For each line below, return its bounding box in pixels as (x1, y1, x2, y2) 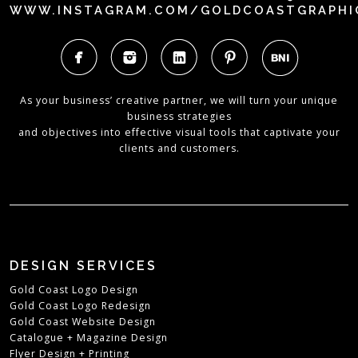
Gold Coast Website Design (10, 315, 157, 329)
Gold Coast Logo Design (10, 283, 139, 297)
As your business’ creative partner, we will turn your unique (20, 93, 338, 108)
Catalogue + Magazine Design (10, 331, 169, 345)
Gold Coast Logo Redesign (10, 299, 152, 313)
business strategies (126, 109, 232, 124)
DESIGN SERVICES (10, 258, 158, 274)
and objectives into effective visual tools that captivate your (18, 125, 340, 140)
